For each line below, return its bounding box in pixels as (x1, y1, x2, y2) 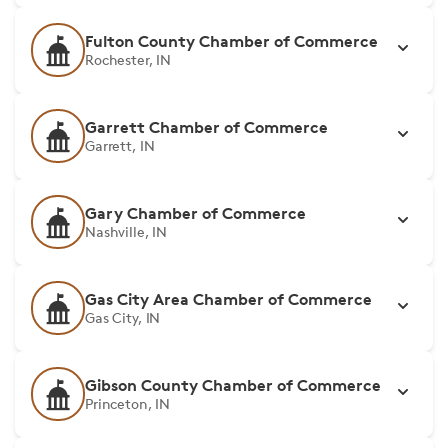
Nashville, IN (85, 223, 168, 240)
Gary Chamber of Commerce (85, 203, 306, 223)
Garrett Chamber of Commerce (85, 117, 328, 137)
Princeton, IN (85, 395, 171, 412)
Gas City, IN (85, 309, 161, 326)
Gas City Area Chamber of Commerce (85, 289, 372, 309)
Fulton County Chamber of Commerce (85, 31, 378, 51)
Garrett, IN (85, 137, 155, 154)
